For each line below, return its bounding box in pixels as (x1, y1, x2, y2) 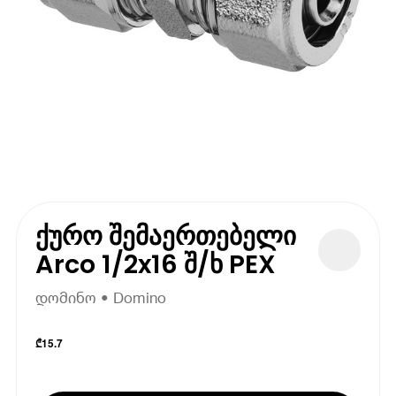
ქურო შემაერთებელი (35, 217, 297, 254)
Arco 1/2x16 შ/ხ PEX (35, 246, 277, 282)
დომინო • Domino (35, 289, 167, 307)
